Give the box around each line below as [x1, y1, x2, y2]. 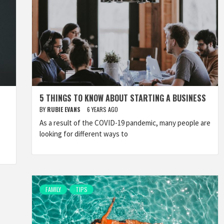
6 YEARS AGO [87, 105, 118, 113]
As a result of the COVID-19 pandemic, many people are [39, 118, 210, 127]
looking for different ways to [39, 129, 128, 138]
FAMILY [45, 185, 61, 193]
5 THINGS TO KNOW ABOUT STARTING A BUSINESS [39, 92, 206, 104]
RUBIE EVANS [47, 105, 82, 113]
